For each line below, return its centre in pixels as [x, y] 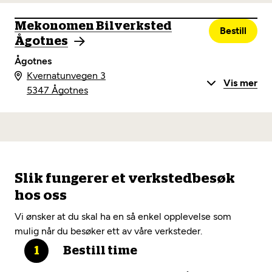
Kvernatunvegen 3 [66, 76]
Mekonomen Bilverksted [93, 26]
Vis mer [240, 83]
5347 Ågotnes [57, 90]
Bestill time [100, 251]
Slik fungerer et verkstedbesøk [125, 179]
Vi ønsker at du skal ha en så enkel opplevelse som [123, 216]
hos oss [41, 196]
